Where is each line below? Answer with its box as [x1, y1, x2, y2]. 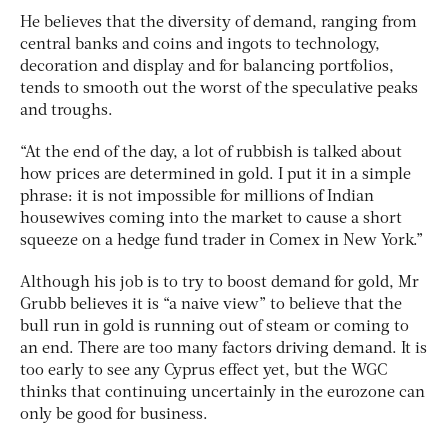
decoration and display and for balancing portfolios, [20, 58, 394, 75]
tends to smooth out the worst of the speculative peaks [20, 80, 418, 97]
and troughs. [20, 102, 113, 119]
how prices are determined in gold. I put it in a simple [20, 166, 411, 183]
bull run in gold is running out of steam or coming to [20, 318, 409, 335]
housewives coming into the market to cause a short [20, 210, 402, 227]
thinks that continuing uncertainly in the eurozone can [20, 384, 425, 401]
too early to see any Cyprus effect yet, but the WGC [20, 362, 387, 379]
